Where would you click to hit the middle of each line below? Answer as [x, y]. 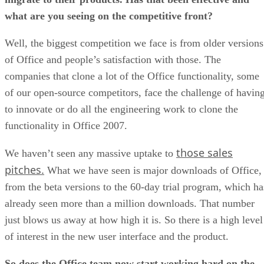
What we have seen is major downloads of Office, [153, 170]
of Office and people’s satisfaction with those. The [113, 59]
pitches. [24, 169]
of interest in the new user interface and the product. [117, 236]
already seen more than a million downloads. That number [130, 203]
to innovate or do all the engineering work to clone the [121, 109]
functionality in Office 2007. [66, 125]
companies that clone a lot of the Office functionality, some [132, 76]
